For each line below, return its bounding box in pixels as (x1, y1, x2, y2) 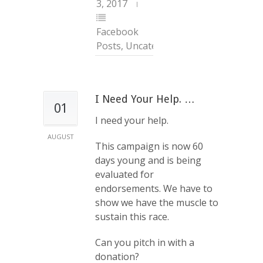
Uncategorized (126, 39, 190, 53)
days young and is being (95, 154, 201, 167)
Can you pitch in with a (95, 236, 194, 249)
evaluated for (95, 168, 154, 181)
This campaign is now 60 (95, 140, 203, 153)
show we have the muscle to (95, 196, 218, 210)
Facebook (96, 25, 139, 39)
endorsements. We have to (95, 182, 213, 195)
